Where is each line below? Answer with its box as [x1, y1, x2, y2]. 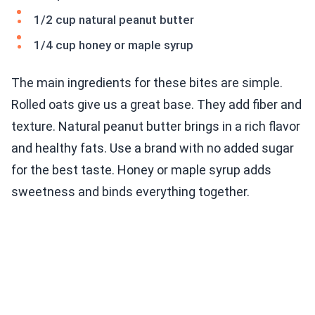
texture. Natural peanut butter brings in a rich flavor [11, 119, 300, 134]
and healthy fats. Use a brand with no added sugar [11, 141, 294, 156]
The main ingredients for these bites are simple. [11, 75, 283, 91]
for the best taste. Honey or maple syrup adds [11, 162, 271, 178]
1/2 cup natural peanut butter [34, 13, 194, 27]
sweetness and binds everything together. [11, 184, 250, 200]
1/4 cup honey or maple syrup [34, 38, 193, 53]
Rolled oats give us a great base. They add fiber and [11, 97, 302, 112]
